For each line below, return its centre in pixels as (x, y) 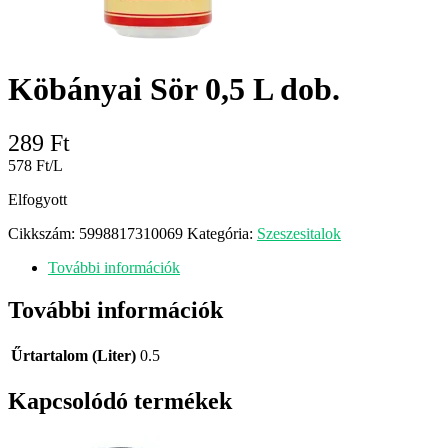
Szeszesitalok (299, 233)
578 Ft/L (35, 165)
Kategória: (222, 233)
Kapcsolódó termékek (120, 400)
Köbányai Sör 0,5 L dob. (174, 89)
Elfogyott (37, 199)
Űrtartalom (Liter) (73, 355)
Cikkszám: (43, 233)
